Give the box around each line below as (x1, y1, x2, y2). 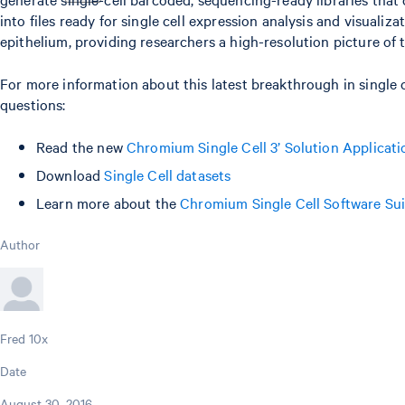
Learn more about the (36, 192, 181, 212)
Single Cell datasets (104, 164, 231, 184)
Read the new (36, 136, 127, 156)
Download (36, 164, 105, 184)
